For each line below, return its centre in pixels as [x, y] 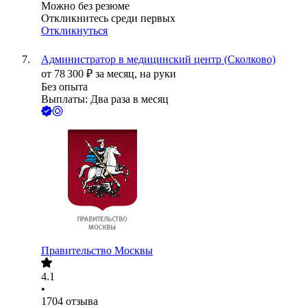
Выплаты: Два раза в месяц [105, 99]
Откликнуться [74, 31]
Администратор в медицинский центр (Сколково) [158, 60]
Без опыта [64, 87]
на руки [158, 74]
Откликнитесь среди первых [108, 19]
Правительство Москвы [97, 251]
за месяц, [118, 74]
